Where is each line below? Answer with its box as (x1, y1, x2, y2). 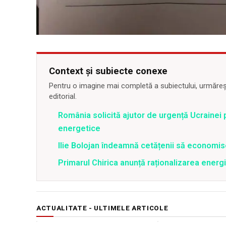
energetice (58, 124, 100, 134)
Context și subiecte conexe (49, 66, 167, 77)
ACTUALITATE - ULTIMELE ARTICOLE (36, 204, 168, 212)
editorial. (49, 92, 77, 101)
